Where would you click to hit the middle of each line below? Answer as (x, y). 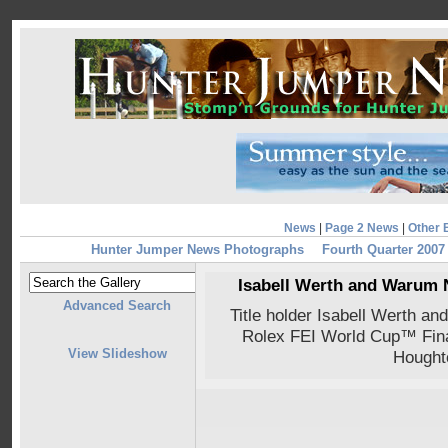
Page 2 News (361, 228)
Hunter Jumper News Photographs (197, 250)
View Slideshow (117, 353)
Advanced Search (117, 306)
